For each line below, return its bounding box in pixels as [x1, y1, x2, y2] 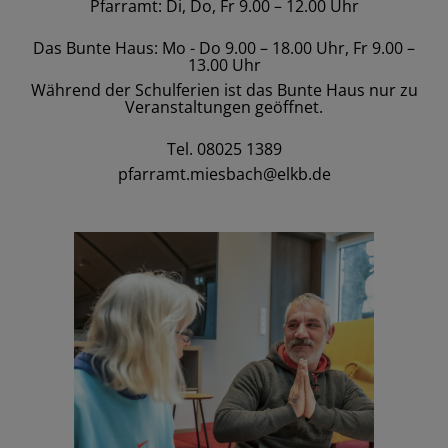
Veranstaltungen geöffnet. [125, 95, 323, 118]
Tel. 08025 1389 [166, 137, 282, 160]
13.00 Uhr [187, 53, 261, 76]
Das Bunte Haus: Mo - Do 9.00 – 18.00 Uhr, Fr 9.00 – [33, 36, 415, 59]
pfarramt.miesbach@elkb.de [117, 162, 331, 185]
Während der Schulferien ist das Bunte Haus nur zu [30, 78, 418, 101]
